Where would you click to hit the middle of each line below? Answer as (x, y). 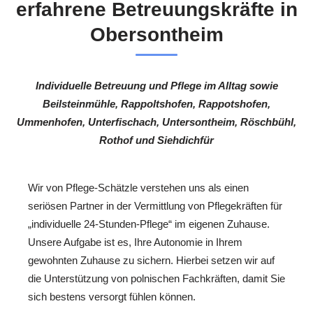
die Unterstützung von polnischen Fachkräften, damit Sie (156, 278)
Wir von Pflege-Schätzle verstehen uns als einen (138, 187)
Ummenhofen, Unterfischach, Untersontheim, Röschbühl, (156, 122)
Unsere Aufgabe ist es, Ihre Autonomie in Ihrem (135, 242)
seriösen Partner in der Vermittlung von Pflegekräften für (155, 205)
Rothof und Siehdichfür (156, 140)
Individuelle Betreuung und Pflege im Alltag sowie (156, 86)
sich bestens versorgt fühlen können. (112, 296)
